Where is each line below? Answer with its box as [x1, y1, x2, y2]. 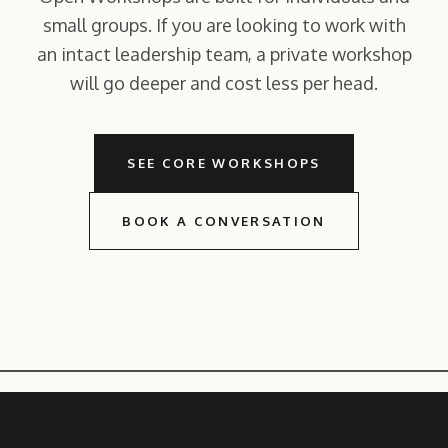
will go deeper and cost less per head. [70, 71, 378, 94]
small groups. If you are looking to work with [42, 13, 406, 36]
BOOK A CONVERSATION [122, 212, 326, 229]
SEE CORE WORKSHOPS [127, 154, 321, 171]
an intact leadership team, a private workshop [36, 42, 412, 65]
